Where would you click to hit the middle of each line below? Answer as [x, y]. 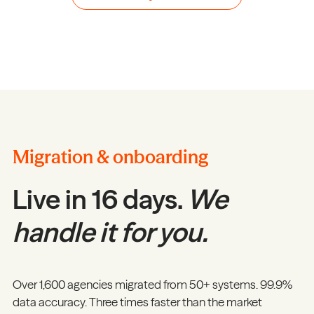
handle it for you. [110, 232]
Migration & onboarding [110, 157]
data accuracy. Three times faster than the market [137, 302]
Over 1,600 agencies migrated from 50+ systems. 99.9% [152, 284]
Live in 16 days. [100, 199]
